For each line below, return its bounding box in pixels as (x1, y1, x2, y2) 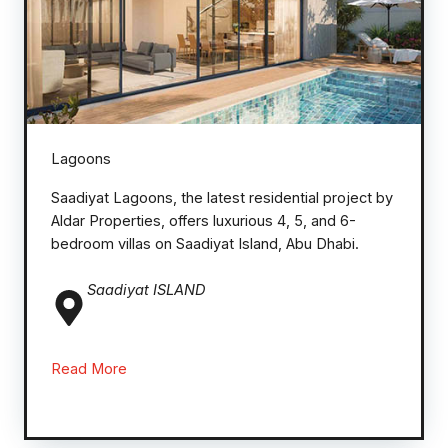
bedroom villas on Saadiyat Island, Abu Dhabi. (51, 234, 359, 253)
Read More (51, 359, 127, 378)
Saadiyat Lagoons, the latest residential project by (51, 188, 393, 207)
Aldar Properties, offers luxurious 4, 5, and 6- (51, 211, 356, 230)
